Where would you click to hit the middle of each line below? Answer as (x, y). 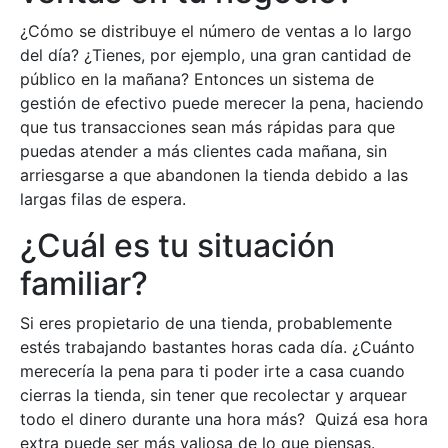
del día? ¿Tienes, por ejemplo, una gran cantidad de (215, 55)
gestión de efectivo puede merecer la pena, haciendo (222, 103)
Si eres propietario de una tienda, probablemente (206, 323)
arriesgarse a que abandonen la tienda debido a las (214, 175)
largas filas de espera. (103, 199)
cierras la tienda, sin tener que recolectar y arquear (213, 395)
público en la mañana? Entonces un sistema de (197, 79)
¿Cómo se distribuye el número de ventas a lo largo (216, 31)
